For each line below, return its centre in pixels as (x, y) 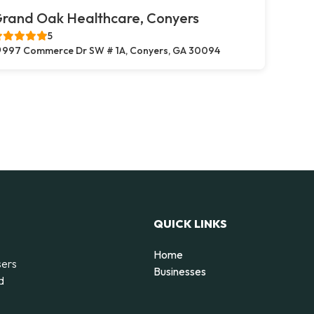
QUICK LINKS (190, 223)
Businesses (180, 271)
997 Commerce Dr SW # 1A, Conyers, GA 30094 (111, 50)
